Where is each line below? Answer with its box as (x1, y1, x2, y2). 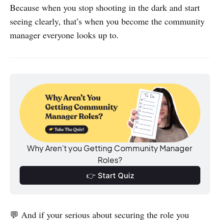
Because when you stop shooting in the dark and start (10, 1, 200, 13)
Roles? (98, 155, 122, 165)
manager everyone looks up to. (10, 29, 119, 41)
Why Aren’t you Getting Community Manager (27, 143, 192, 153)
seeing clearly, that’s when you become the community (10, 15, 205, 27)
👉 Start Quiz (86, 170, 134, 180)
